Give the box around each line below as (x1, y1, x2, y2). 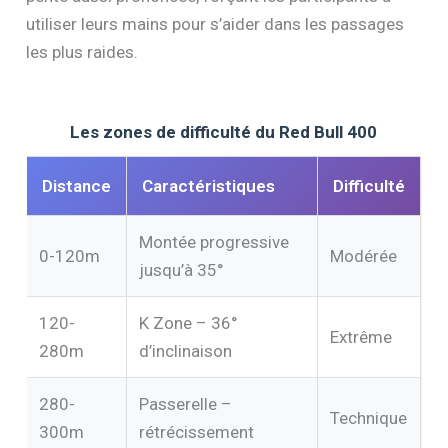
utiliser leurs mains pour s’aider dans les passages (26, 14, 405, 35)
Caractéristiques (142, 176, 276, 197)
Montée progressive (139, 232, 290, 253)
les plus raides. (26, 42, 139, 63)
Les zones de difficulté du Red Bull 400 (70, 122, 378, 143)
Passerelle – (139, 394, 233, 415)
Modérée (330, 246, 398, 267)
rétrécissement (139, 422, 255, 443)
